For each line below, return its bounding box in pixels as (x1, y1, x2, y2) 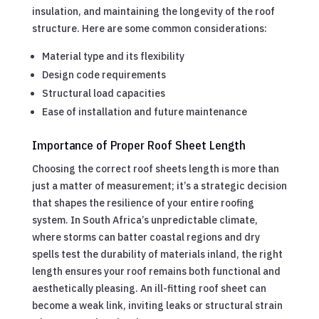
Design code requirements (41, 68, 166, 81)
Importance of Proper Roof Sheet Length (31, 137, 246, 153)
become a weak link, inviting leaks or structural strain (31, 298, 283, 312)
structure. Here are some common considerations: (31, 21, 267, 35)
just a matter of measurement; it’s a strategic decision (31, 179, 287, 192)
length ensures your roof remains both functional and (31, 264, 281, 278)
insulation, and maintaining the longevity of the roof (31, 4, 275, 18)
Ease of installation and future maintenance (41, 105, 247, 118)
